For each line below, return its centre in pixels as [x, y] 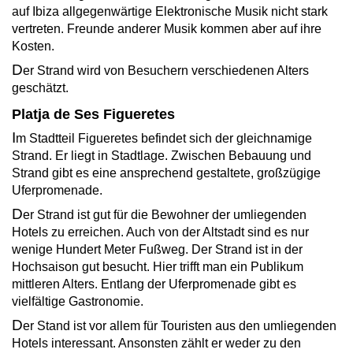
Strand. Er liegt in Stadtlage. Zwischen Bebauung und [162, 155]
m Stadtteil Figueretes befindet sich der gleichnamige [164, 138]
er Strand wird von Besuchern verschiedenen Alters [166, 70]
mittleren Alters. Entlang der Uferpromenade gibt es [154, 284]
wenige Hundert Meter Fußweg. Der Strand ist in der [157, 249]
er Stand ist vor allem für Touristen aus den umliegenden [180, 325]
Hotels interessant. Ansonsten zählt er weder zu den [156, 343]
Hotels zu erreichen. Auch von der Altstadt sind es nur [160, 232]
